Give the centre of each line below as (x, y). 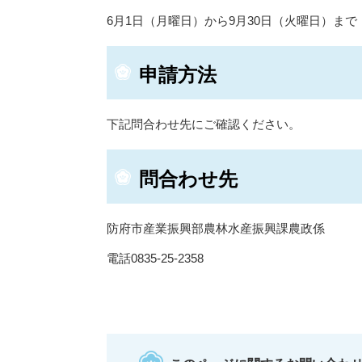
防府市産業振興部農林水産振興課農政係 (216, 229)
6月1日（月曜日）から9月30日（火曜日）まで (232, 20)
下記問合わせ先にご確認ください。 (204, 124)
